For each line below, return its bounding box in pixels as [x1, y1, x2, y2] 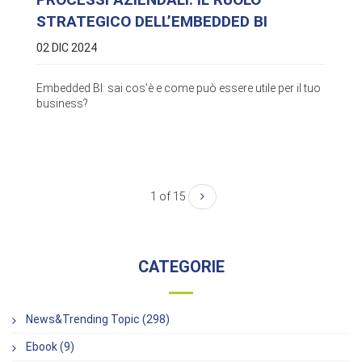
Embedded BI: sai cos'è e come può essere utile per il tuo [36, 81, 321, 95]
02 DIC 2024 [36, 40, 97, 54]
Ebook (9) [26, 339, 74, 353]
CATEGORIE [137, 256, 225, 276]
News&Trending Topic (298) [26, 312, 170, 326]
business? [36, 96, 90, 110]
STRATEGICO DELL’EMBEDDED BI [36, 11, 267, 31]
